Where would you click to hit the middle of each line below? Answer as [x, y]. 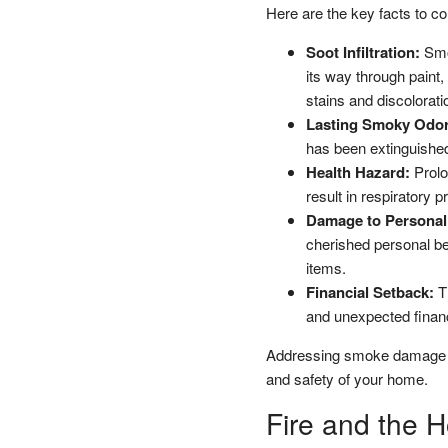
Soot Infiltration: [362, 51]
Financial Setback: [369, 291]
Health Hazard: [357, 171]
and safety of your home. [346, 378]
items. [327, 267]
